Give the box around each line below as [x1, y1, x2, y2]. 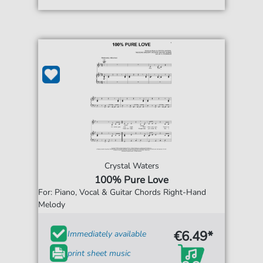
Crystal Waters [104, 160, 159, 172]
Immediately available [68, 228, 147, 240]
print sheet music [68, 247, 131, 259]
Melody [38, 199, 66, 211]
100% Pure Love [95, 173, 168, 187]
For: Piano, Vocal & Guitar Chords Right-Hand [38, 187, 207, 198]
